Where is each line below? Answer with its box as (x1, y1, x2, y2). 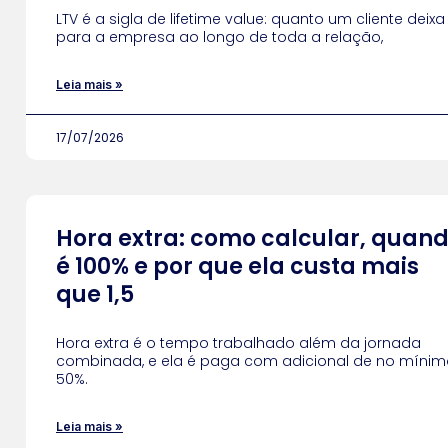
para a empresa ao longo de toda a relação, (56, 27, 383, 47)
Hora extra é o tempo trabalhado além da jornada (56, 333, 421, 353)
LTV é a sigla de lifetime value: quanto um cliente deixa (56, 9, 445, 29)
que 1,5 (56, 279, 134, 310)
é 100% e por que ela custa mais (56, 251, 419, 282)
